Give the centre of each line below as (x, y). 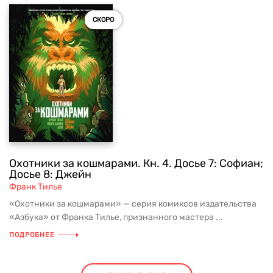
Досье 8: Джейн (50, 175)
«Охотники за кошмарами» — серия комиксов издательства (133, 204)
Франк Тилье (36, 187)
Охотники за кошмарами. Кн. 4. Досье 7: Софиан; (136, 164)
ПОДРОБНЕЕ (32, 235)
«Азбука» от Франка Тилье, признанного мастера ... (116, 218)
